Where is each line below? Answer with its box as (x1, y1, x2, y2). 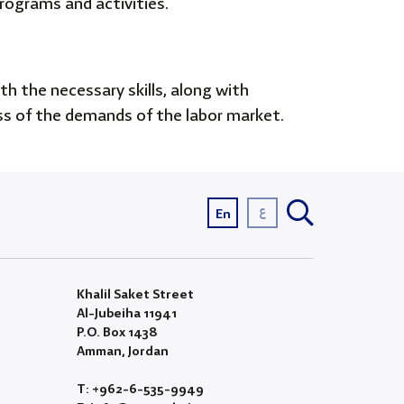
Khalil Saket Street (76, 285, 194, 306)
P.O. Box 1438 (76, 323, 158, 344)
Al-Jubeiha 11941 (76, 304, 177, 325)
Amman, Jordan (76, 342, 169, 363)
